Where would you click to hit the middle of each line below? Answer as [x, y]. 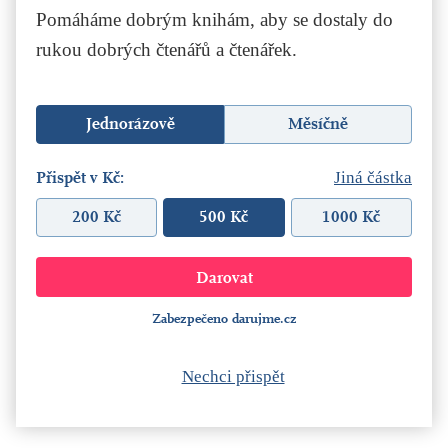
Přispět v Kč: [80, 177]
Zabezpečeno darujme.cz [224, 318]
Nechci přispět [233, 376]
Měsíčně [318, 124]
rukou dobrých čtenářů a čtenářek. [166, 49]
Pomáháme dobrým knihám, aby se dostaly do [214, 19]
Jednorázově [130, 124]
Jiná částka [373, 177]
